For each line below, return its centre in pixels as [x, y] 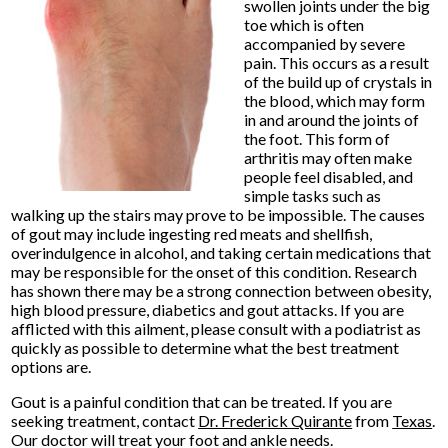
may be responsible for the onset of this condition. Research [214, 271]
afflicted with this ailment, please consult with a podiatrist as [216, 328]
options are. [51, 366]
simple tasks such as [312, 195]
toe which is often [303, 24]
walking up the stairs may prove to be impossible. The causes [218, 214]
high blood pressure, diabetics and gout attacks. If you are [208, 309]
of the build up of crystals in [337, 81]
